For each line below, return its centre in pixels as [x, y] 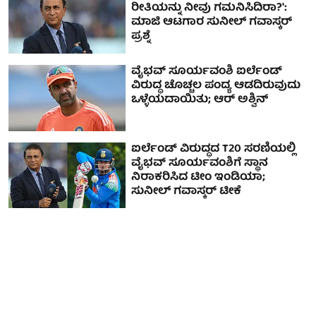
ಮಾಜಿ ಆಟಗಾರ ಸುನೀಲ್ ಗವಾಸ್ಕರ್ [212, 23]
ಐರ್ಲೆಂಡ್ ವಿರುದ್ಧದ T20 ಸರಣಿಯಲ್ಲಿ [214, 149]
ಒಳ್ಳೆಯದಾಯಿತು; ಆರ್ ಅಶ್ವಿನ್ [200, 101]
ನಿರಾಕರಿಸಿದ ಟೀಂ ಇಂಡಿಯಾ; [199, 177]
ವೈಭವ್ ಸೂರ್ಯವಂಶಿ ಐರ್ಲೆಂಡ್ [207, 72]
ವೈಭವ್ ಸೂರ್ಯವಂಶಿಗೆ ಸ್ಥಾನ [200, 163]
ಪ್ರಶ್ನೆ [141, 37]
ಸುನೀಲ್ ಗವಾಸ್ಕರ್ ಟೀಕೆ [187, 192]
